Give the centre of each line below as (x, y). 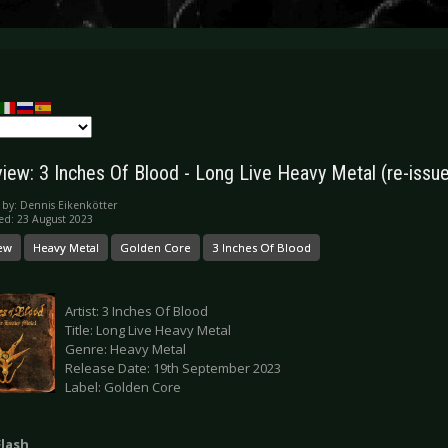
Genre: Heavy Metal (125, 349)
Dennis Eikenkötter (68, 205)
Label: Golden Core (123, 387)
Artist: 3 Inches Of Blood (136, 311)
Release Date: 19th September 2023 (173, 368)
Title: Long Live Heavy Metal (148, 330)
